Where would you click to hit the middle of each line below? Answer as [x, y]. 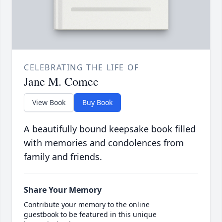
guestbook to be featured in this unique [90, 215]
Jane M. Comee [61, 82]
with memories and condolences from [104, 143]
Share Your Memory [63, 190]
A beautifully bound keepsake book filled [110, 129]
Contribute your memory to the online [87, 205]
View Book [49, 103]
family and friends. [63, 157]
